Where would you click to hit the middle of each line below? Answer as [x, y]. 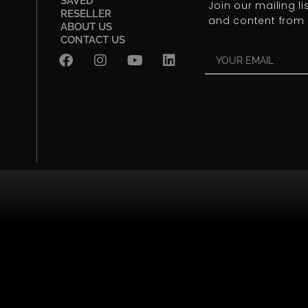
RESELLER [86, 13]
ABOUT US [86, 26]
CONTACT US [93, 40]
